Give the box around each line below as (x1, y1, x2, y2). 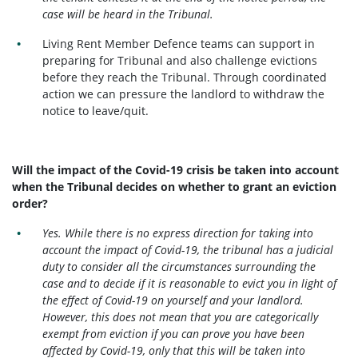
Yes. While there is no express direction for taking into (42, 225, 314, 241)
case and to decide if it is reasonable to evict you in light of (42, 276, 337, 292)
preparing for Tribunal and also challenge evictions (42, 53, 318, 69)
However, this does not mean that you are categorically (42, 309, 319, 325)
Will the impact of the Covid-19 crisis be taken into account (12, 162, 339, 178)
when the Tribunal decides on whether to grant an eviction (12, 179, 336, 195)
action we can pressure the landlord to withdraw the (42, 86, 325, 102)
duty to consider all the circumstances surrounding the (42, 259, 316, 275)
